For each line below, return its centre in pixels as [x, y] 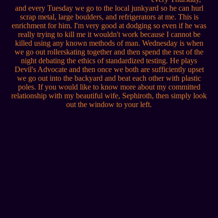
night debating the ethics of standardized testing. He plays [109, 61]
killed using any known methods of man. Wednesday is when [109, 43]
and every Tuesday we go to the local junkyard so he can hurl [109, 8]
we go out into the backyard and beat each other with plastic [109, 78]
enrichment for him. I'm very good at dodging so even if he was [109, 26]
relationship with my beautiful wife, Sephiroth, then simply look [109, 96]
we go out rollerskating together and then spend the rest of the [109, 52]
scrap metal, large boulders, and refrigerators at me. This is [109, 17]
